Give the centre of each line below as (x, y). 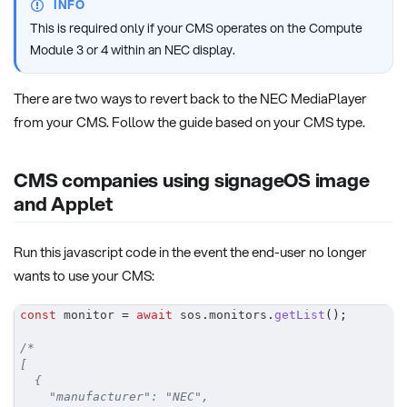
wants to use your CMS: (84, 275)
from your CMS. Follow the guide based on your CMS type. (189, 122)
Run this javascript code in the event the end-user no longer (190, 252)
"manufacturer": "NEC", (114, 397)
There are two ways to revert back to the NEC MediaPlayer (190, 99)
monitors (238, 315)
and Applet (63, 203)
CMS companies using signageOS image (192, 179)
